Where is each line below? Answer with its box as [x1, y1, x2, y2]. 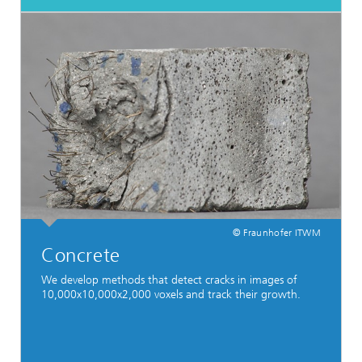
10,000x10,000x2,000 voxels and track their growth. [41, 287, 301, 301]
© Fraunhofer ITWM [232, 226, 321, 238]
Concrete [41, 243, 120, 267]
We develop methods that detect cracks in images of [41, 272, 297, 287]
